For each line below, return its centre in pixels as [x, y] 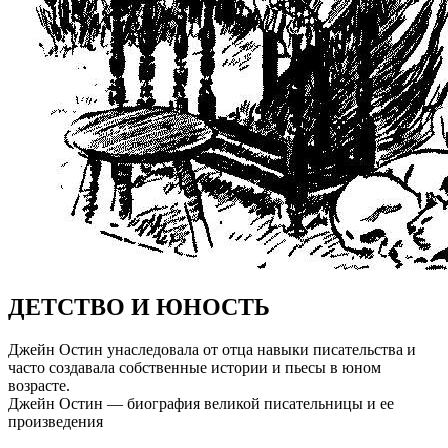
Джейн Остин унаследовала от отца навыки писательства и [212, 349]
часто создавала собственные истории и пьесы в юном [194, 367]
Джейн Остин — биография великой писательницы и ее [201, 403]
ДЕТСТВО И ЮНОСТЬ [139, 306]
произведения [55, 421]
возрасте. [39, 385]
